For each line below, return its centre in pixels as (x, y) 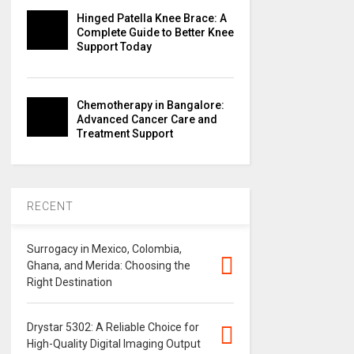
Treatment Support (124, 134)
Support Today (114, 47)
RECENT (50, 206)
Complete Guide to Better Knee (155, 32)
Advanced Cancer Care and (147, 119)
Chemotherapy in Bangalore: (150, 105)
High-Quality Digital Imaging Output (113, 344)
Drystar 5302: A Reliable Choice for (113, 327)
